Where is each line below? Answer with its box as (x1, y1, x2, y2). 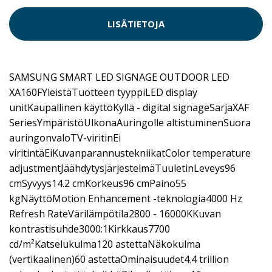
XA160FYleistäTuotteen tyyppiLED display (9, 85, 197, 99)
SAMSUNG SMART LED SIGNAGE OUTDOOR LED (9, 70, 229, 84)
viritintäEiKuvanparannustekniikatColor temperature (9, 146, 251, 160)
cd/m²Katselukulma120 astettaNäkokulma (9, 237, 200, 251)
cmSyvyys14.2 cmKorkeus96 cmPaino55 (9, 176, 186, 190)
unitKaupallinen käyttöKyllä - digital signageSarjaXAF (9, 100, 249, 114)
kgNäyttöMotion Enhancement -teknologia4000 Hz (9, 191, 242, 205)
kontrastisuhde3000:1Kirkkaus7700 (9, 222, 170, 236)
